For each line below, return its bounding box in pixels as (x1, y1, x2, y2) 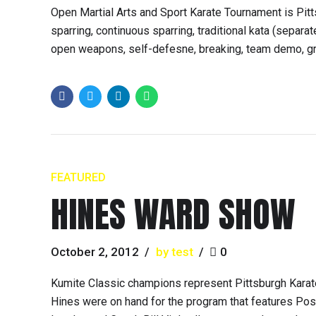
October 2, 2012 (51, 245, 139, 260)
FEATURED (51, 171, 106, 185)
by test (155, 245, 193, 260)
